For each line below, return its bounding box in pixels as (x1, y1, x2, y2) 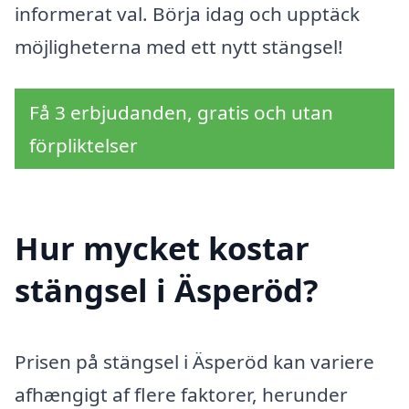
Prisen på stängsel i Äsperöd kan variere (15, 349, 374, 375)
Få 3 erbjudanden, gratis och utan (29, 99, 333, 125)
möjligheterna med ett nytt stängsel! (15, 33, 343, 59)
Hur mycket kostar (15, 226, 309, 270)
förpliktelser (29, 131, 138, 158)
